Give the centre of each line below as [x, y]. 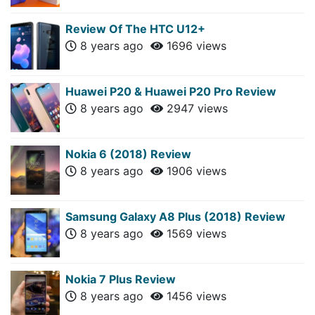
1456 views [195, 296]
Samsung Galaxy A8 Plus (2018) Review [175, 216]
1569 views [195, 233]
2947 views [195, 108]
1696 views [195, 45]
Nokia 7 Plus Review [121, 279]
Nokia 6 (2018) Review [128, 154]
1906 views [195, 171]
